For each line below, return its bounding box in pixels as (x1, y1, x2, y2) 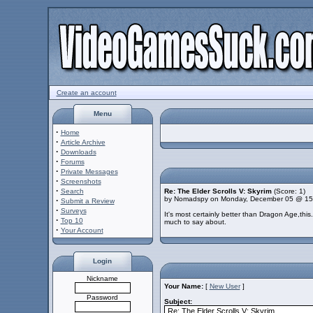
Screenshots (60, 177, 101, 185)
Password (87, 293, 118, 301)
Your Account (60, 226, 103, 234)
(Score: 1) (273, 187, 305, 195)
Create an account (56, 89, 117, 96)
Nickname (87, 275, 118, 282)
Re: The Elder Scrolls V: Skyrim (163, 187, 272, 195)
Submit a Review (60, 197, 115, 205)
